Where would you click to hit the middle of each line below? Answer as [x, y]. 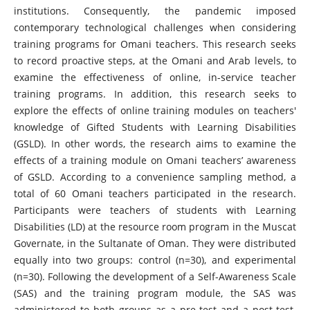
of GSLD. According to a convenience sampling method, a [155, 176]
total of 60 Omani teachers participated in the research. [155, 193]
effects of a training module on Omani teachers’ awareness [155, 160]
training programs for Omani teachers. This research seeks [155, 44]
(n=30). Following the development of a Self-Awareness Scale [155, 276]
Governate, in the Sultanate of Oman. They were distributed [155, 243]
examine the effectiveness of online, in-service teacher [155, 77]
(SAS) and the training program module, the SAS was [155, 293]
